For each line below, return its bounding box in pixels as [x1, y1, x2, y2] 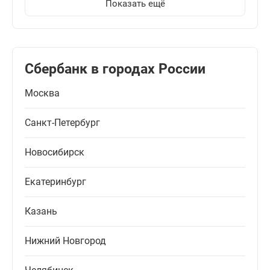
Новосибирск [25, 146, 84, 159]
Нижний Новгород [25, 235, 106, 247]
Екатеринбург [25, 176, 86, 188]
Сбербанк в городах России [25, 61, 206, 78]
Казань [25, 206, 57, 218]
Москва [25, 87, 60, 99]
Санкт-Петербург [25, 117, 100, 129]
